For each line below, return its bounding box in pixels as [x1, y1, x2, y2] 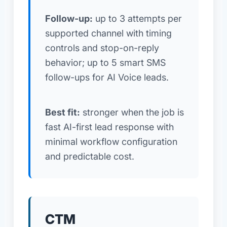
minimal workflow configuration [45, 136, 177, 147]
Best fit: [45, 107, 80, 118]
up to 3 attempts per [92, 13, 182, 24]
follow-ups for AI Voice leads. [45, 71, 169, 83]
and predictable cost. [45, 151, 134, 162]
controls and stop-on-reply [45, 42, 159, 53]
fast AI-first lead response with [45, 122, 174, 133]
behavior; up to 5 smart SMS [45, 57, 166, 68]
